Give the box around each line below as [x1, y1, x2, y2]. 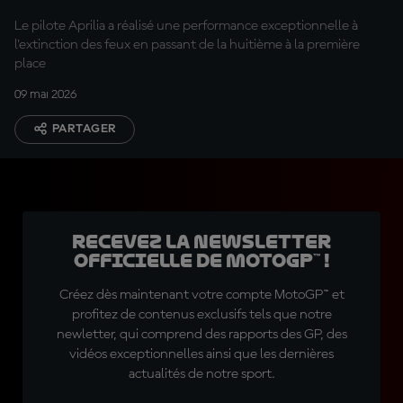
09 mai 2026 [14, 88, 76, 101]
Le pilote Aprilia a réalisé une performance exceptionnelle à [14, 19, 358, 33]
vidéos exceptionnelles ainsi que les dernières [69, 347, 334, 362]
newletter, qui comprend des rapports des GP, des [56, 327, 347, 342]
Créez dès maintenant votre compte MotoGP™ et [58, 288, 345, 302]
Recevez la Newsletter [72, 231, 331, 253]
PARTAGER [52, 122, 117, 135]
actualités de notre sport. [128, 367, 275, 381]
